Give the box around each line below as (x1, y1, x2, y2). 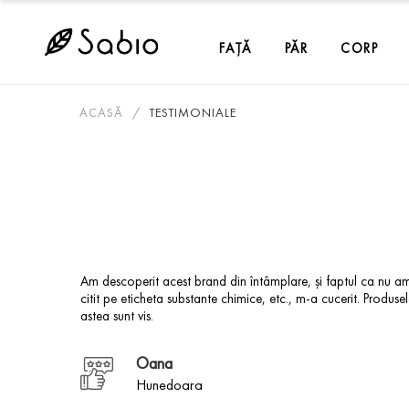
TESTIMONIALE (149, 105, 236, 121)
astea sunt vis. (80, 308, 153, 324)
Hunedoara (136, 376, 203, 393)
